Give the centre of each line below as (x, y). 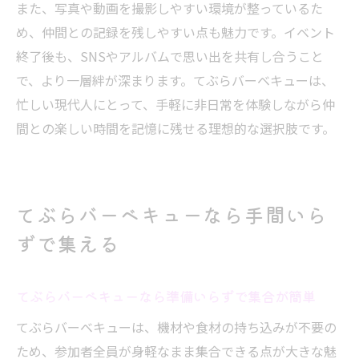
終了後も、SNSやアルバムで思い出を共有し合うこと (170, 56)
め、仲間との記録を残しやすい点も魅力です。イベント (175, 32)
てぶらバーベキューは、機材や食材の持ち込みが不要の (176, 327)
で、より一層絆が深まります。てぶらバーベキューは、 (175, 80)
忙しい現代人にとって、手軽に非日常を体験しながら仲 (175, 104)
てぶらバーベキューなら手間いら (172, 214)
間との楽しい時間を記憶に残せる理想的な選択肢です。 (175, 128)
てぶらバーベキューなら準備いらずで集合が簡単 (166, 296)
